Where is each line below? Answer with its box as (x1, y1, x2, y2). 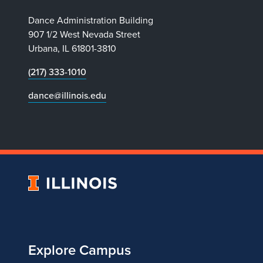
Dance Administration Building (28, 13, 153, 27)
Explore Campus (28, 239, 131, 261)
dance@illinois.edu (28, 88, 106, 102)
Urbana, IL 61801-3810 (28, 41, 116, 55)
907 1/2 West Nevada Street (28, 27, 140, 41)
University (28, 175, 69, 189)
